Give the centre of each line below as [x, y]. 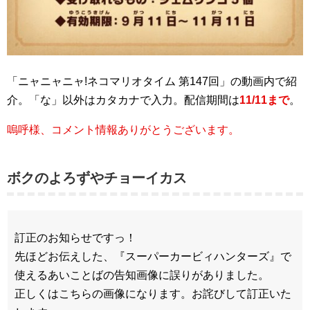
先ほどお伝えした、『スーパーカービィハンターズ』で [153, 257]
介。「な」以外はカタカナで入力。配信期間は [123, 100]
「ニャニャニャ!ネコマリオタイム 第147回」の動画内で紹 [152, 82]
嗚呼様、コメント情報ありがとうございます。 [123, 130]
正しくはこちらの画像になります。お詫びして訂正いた [153, 294]
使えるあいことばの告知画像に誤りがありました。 [142, 275]
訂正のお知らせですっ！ [75, 238]
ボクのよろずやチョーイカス [97, 178]
